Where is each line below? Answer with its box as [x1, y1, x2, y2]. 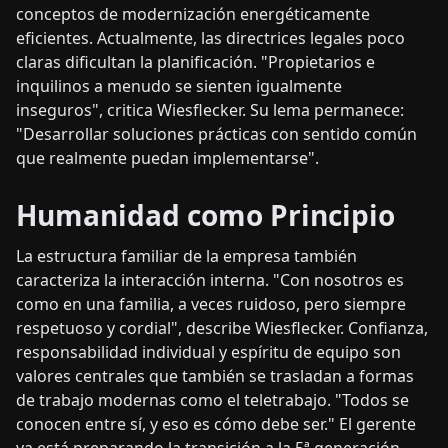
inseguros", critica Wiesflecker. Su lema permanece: [16, 99, 404, 122]
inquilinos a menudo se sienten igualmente [16, 75, 342, 98]
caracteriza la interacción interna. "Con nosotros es [16, 269, 404, 292]
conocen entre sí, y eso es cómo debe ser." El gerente [16, 413, 416, 436]
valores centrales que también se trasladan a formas [16, 365, 414, 388]
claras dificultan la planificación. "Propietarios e [16, 51, 375, 74]
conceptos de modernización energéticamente [16, 3, 370, 26]
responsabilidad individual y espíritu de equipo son [16, 341, 401, 364]
